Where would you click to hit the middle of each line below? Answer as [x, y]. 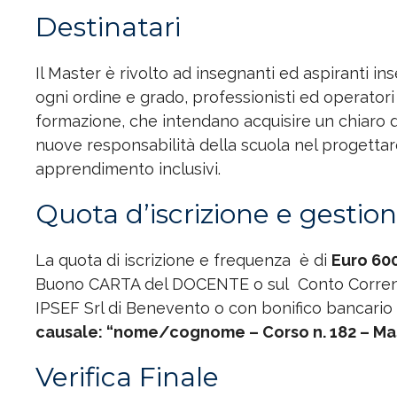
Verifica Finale [127, 377]
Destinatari [108, 27]
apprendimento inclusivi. [128, 168]
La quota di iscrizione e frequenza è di [183, 260]
